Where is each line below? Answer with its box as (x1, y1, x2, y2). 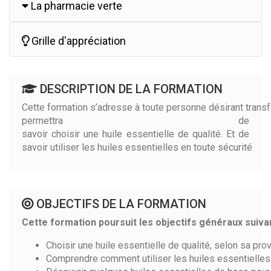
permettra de (22, 115, 249, 127)
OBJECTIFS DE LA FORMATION (33, 197, 206, 212)
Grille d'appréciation (29, 34, 126, 48)
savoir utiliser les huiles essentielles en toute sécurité (22, 142, 255, 154)
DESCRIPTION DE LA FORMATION (37, 82, 223, 97)
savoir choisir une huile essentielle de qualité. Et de (22, 128, 249, 140)
